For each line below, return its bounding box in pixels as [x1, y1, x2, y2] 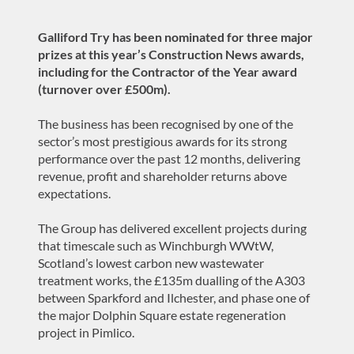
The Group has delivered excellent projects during [38, 220, 307, 235]
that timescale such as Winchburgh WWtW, [38, 238, 273, 253]
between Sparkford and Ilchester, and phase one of [38, 290, 310, 305]
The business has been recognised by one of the [38, 116, 293, 131]
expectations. [38, 186, 111, 201]
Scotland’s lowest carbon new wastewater [38, 255, 264, 270]
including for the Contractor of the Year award [38, 64, 297, 79]
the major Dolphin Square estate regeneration [38, 307, 286, 322]
